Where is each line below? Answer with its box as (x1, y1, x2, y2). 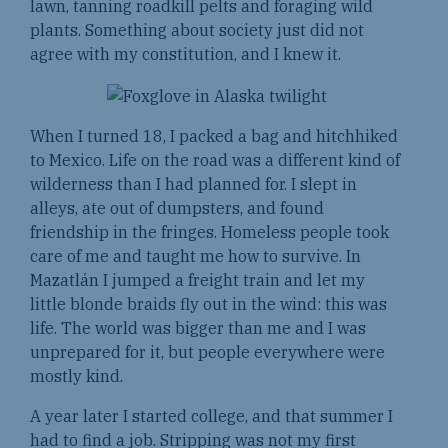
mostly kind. (30, 365, 123, 386)
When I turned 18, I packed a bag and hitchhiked (30, 125, 398, 146)
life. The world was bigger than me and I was (30, 317, 366, 338)
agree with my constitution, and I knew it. (30, 44, 345, 65)
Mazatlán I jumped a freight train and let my (30, 269, 365, 290)
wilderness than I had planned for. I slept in (30, 173, 357, 194)
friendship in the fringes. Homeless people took (30, 221, 389, 242)
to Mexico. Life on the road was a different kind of (30, 149, 400, 170)
